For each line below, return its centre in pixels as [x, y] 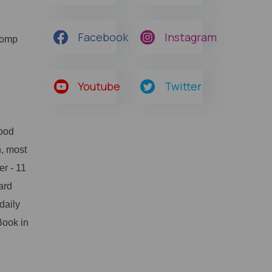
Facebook [103, 37]
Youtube [99, 86]
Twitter [183, 86]
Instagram [190, 37]
